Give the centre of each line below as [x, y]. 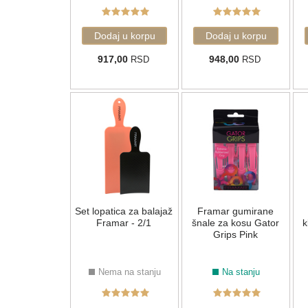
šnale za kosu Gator [235, 223]
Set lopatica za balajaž [124, 211]
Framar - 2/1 [124, 223]
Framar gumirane [235, 211]
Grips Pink [235, 235]
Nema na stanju [129, 272]
